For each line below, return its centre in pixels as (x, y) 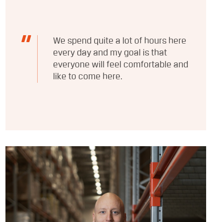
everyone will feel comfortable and (120, 65)
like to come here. (87, 77)
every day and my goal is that (110, 53)
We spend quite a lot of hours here (119, 41)
